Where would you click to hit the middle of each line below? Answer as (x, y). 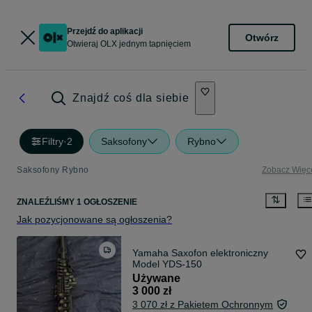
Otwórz (262, 37)
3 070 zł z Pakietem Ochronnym (203, 305)
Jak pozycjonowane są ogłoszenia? (94, 220)
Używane (156, 279)
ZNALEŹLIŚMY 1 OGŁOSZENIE (77, 202)
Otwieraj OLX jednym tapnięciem (129, 44)
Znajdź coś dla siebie (131, 98)
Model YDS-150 (167, 264)
